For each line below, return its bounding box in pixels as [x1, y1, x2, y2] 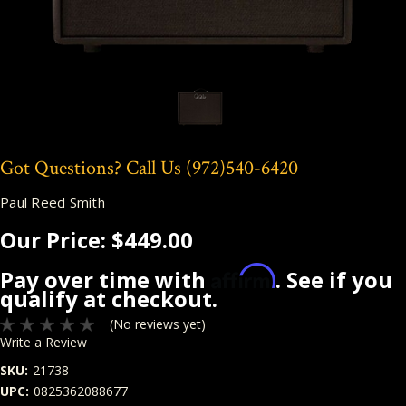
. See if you [275, 264, 392, 295]
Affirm [211, 262, 275, 290]
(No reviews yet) [109, 315, 206, 333]
